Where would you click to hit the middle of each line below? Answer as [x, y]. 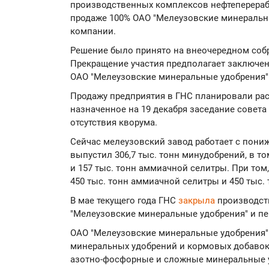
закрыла [198, 201]
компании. [93, 31]
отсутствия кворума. [114, 122]
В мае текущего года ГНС [124, 201]
